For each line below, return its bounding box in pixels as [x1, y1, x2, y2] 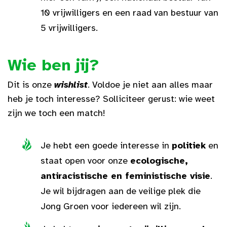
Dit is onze [8, 79, 54, 90]
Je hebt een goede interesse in [41, 140, 172, 151]
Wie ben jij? [8, 55, 99, 75]
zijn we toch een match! [8, 107, 105, 119]
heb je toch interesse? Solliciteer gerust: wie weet [8, 93, 215, 104]
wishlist [54, 79, 88, 90]
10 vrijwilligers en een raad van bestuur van [41, 7, 218, 18]
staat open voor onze [41, 155, 130, 166]
